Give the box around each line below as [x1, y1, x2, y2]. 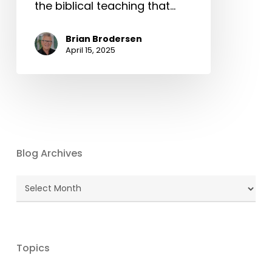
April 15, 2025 [65, 44, 115, 56]
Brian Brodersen [65, 32, 142, 45]
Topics [16, 240, 50, 255]
